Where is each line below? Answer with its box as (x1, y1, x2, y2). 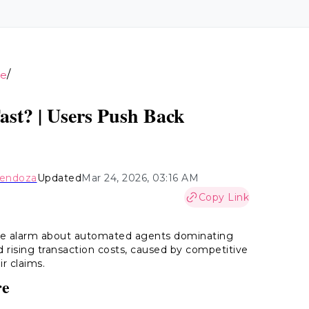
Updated (37, 172, 81, 184)
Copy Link (198, 191, 249, 203)
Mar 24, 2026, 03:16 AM (81, 172, 199, 184)
